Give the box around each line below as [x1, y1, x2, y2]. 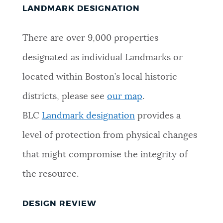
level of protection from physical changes [22, 130, 197, 140]
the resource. [22, 169, 79, 179]
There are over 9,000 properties [22, 33, 158, 43]
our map [107, 92, 142, 101]
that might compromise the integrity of [22, 150, 188, 159]
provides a [134, 111, 181, 120]
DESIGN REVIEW [22, 199, 97, 208]
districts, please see [22, 92, 107, 101]
